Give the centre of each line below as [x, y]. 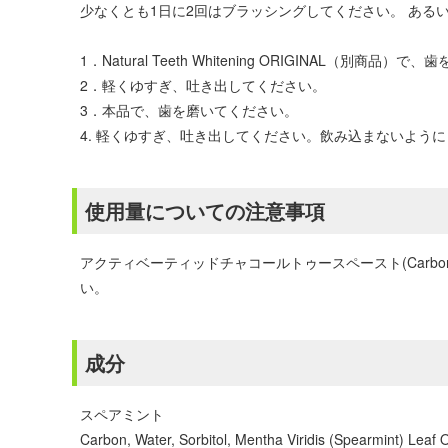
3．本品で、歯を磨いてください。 [189, 110]
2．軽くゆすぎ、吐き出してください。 [203, 85]
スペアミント [122, 414]
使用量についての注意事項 [205, 210]
